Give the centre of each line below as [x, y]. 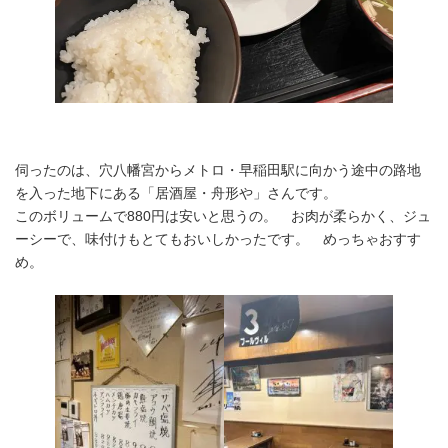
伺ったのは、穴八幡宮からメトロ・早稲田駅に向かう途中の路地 [218, 169]
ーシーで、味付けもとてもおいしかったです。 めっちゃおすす [218, 238]
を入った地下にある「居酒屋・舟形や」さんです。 [176, 192]
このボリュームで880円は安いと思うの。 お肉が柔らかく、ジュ [223, 215]
